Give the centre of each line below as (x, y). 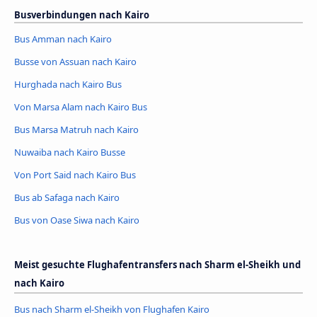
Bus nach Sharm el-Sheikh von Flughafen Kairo (112, 309)
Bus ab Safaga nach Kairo (67, 197)
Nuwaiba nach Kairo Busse (70, 152)
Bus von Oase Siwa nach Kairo (77, 220)
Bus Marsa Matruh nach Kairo (76, 129)
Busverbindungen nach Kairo (82, 15)
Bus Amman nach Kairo (63, 39)
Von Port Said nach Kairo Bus (75, 174)
